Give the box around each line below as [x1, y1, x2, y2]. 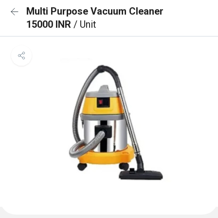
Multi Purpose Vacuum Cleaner [26, 5, 163, 17]
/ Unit [73, 18, 96, 30]
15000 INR [26, 18, 73, 30]
